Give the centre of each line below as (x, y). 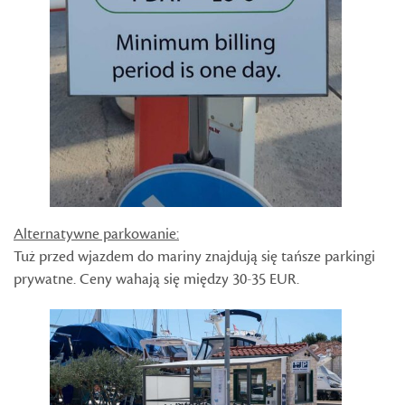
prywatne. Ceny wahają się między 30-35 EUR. (156, 279)
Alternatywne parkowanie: (96, 234)
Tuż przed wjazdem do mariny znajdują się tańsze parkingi (194, 256)
